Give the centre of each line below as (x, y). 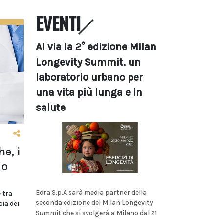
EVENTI (58, 23)
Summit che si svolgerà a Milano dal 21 (96, 213)
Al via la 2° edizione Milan (96, 47)
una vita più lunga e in (89, 92)
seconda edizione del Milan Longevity (94, 202)
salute (51, 108)
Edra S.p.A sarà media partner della (91, 192)
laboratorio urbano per (89, 77)
